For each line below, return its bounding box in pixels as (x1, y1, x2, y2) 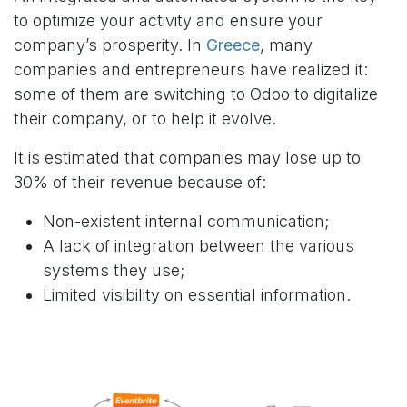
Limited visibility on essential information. (43, 284, 351, 304)
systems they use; (43, 260, 184, 280)
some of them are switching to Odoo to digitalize (14, 84, 378, 104)
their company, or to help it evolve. (14, 108, 276, 128)
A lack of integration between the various (43, 235, 354, 255)
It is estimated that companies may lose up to (14, 147, 361, 167)
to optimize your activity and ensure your (14, 10, 323, 30)
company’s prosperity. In (14, 35, 202, 55)
